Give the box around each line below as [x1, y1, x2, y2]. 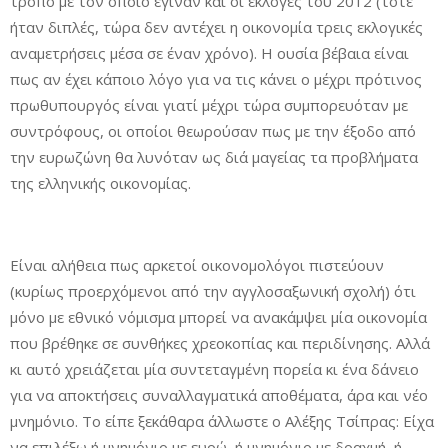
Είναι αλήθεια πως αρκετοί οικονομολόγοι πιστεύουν [10, 255, 384, 275]
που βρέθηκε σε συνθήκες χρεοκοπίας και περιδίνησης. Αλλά [10, 333, 430, 353]
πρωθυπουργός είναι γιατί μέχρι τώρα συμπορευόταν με [10, 95, 408, 115]
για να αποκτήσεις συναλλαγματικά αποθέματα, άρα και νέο [10, 385, 428, 405]
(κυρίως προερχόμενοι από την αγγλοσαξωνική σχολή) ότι [10, 281, 416, 301]
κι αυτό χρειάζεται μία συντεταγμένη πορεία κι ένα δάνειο [10, 359, 419, 379]
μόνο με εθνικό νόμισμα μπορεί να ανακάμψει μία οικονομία [10, 307, 427, 327]
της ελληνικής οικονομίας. [10, 173, 191, 193]
